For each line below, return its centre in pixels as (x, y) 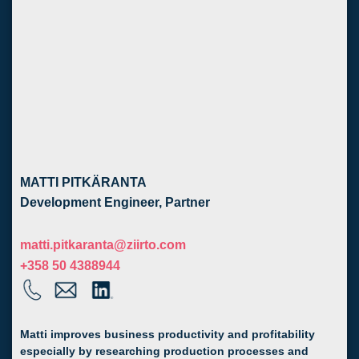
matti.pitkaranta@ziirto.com (103, 244)
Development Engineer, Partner (115, 202)
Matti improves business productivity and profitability (167, 335)
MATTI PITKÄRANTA (83, 182)
